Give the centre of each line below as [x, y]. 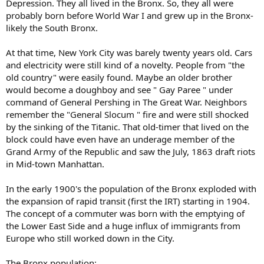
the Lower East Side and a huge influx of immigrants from [123, 225]
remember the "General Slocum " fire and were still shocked [127, 114]
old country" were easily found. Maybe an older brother [119, 77]
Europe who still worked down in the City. [90, 238]
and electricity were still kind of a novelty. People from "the [125, 65]
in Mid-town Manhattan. [55, 164]
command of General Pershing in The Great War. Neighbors [126, 102]
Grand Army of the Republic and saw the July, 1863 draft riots [131, 151]
